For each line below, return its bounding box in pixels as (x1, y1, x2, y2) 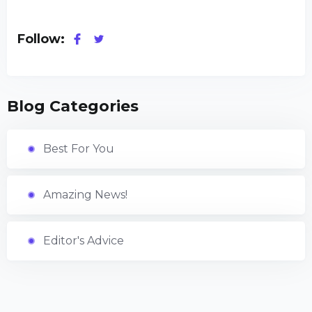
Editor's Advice (43, 234, 124, 247)
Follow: (17, 31, 65, 47)
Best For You (43, 142, 114, 155)
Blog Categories (7, 97, 139, 116)
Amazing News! (43, 188, 127, 201)
